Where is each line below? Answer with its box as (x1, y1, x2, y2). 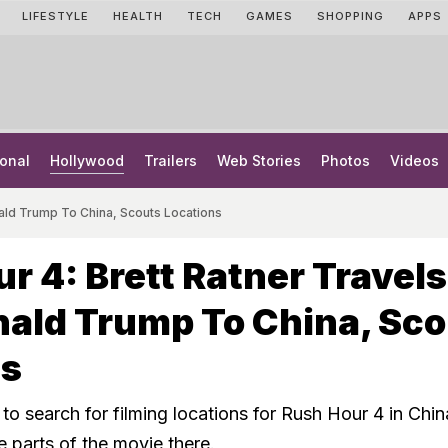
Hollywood (50, 152, 124, 169)
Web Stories (217, 152, 301, 169)
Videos (390, 152, 439, 169)
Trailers (144, 152, 197, 169)
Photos (321, 152, 370, 169)
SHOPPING (317, 9, 384, 23)
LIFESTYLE (22, 9, 89, 23)
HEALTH (113, 9, 163, 23)
